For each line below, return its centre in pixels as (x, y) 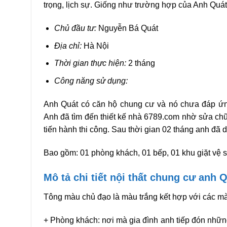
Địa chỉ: (68, 46)
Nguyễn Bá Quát (127, 28)
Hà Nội (95, 46)
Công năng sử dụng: (91, 81)
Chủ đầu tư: (75, 28)
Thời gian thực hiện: (90, 63)
